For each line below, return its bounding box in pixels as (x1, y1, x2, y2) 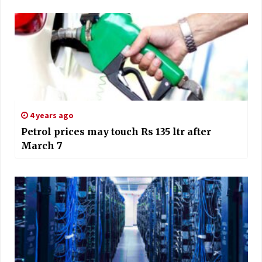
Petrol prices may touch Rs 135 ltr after (20, 125, 211, 137)
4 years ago (27, 109, 74, 120)
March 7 (20, 139, 63, 151)
